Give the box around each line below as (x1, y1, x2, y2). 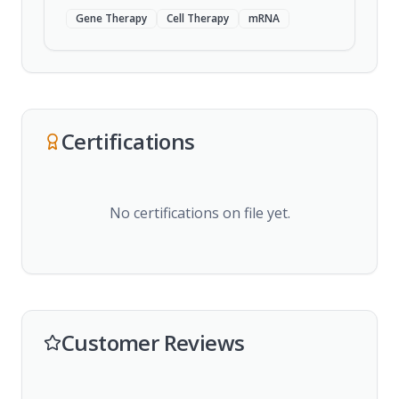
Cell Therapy (167, 11, 229, 26)
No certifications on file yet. (109, 203, 290, 223)
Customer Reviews (61, 328, 245, 357)
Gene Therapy (76, 11, 147, 26)
